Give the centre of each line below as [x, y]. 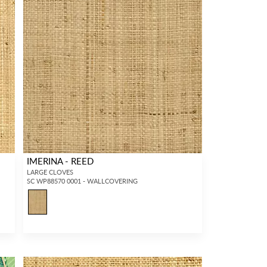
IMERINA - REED [60, 161]
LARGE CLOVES [50, 172]
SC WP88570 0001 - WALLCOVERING [82, 181]
